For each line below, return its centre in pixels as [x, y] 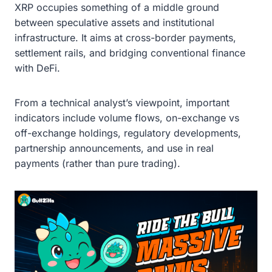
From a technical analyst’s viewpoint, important [122, 102]
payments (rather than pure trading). [97, 163]
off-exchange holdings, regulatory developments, [128, 133]
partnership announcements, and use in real [114, 148]
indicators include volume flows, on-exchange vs [127, 117]
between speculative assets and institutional [114, 22]
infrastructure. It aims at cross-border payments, [125, 37]
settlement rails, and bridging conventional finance [130, 53]
